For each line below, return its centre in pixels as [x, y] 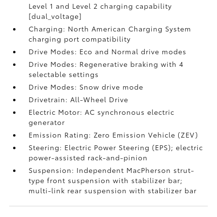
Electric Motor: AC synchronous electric [102, 112]
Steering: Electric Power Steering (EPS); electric [116, 147]
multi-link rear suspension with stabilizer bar [113, 190]
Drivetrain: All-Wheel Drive [79, 99]
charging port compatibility [80, 39]
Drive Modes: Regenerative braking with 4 [106, 64]
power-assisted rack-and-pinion [88, 157]
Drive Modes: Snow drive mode [86, 87]
